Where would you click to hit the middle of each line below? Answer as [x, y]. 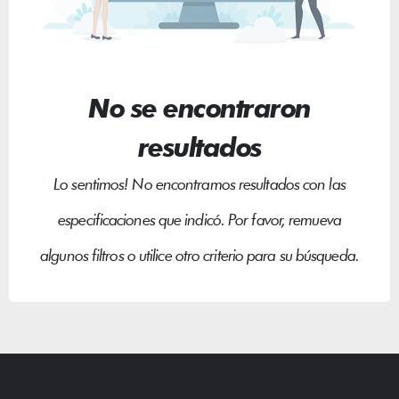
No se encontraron [199, 107]
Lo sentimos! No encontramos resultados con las [199, 183]
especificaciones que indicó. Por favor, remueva [199, 219]
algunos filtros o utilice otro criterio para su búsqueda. [199, 255]
